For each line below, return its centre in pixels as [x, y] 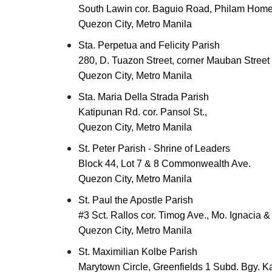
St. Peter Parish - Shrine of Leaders [154, 148]
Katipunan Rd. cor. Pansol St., [143, 112]
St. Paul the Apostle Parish [136, 200]
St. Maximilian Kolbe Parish [138, 252]
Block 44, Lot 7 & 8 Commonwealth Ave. [165, 164]
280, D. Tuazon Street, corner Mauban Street [174, 60]
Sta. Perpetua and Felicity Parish [149, 45]
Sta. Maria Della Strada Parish [144, 97]
